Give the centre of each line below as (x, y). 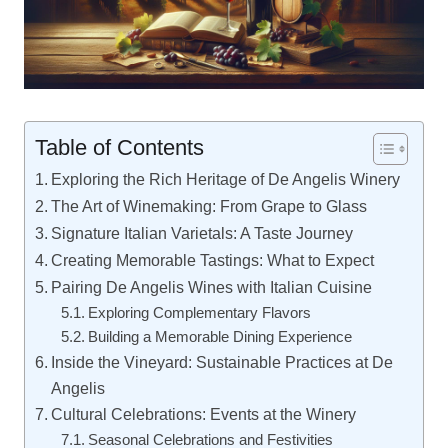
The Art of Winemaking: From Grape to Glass (209, 205)
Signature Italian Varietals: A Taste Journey (202, 232)
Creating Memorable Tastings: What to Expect (213, 259)
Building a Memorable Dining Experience (219, 336)
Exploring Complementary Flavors (199, 312)
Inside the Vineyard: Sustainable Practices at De (222, 361)
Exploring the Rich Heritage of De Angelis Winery (226, 178)
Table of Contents (119, 147)
